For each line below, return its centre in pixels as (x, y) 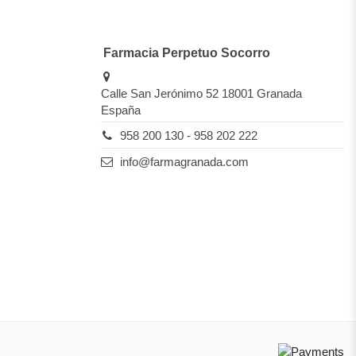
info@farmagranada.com (184, 161)
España (121, 110)
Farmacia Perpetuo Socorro (187, 52)
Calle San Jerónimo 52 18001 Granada (201, 93)
